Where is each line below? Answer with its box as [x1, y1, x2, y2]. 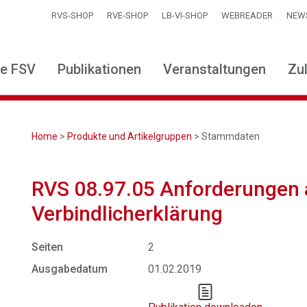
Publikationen [58, 61, 141, 77]
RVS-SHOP [51, 10, 93, 21]
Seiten [32, 241, 64, 254]
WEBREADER [221, 10, 273, 21]
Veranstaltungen [163, 61, 266, 77]
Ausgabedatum [32, 262, 108, 275]
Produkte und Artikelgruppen [67, 131, 193, 142]
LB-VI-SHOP [162, 10, 208, 21]
